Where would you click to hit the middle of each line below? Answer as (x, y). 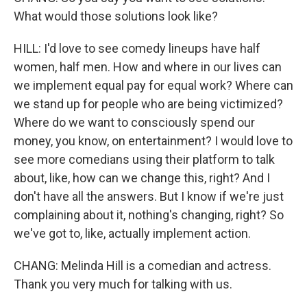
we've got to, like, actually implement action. (132, 233)
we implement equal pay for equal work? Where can (153, 85)
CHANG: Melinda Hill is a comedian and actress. (143, 266)
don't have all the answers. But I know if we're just (149, 196)
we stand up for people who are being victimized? (148, 104)
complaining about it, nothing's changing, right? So (149, 215)
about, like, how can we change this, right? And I (142, 178)
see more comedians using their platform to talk (144, 159)
